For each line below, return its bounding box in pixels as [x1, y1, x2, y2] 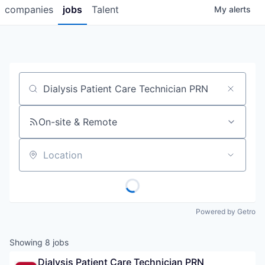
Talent [92, 4, 119, 16]
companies [5, 4, 53, 16]
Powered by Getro [196, 207, 256, 216]
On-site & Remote [38, 116, 117, 128]
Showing [9, 237, 45, 247]
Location [18, 154, 57, 166]
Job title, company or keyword [18, 88, 157, 100]
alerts [229, 4, 251, 15]
